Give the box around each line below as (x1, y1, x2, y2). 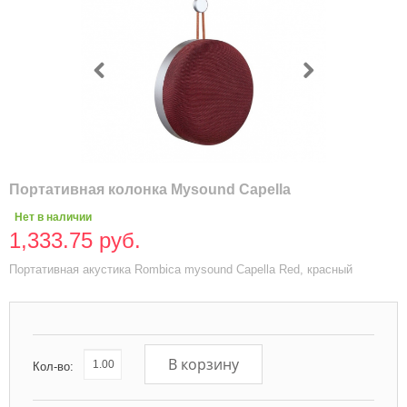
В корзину (168, 354, 239, 374)
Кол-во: (33, 359, 74, 373)
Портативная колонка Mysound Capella (9, 182, 291, 197)
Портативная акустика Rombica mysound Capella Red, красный (9, 263, 352, 276)
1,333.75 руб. (9, 228, 141, 253)
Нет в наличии (15, 211, 92, 223)
